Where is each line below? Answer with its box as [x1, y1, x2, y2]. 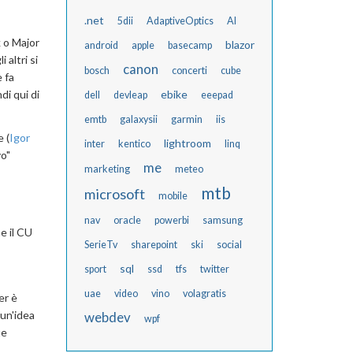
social [216, 239, 242, 251]
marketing [84, 163, 130, 175]
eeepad [200, 89, 233, 101]
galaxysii [119, 113, 158, 125]
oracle [113, 214, 141, 226]
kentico [117, 138, 150, 150]
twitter [199, 263, 229, 275]
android [84, 39, 118, 51]
